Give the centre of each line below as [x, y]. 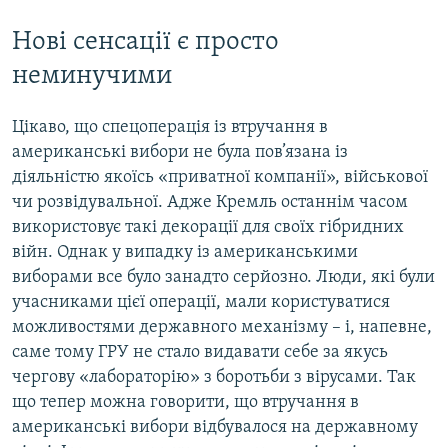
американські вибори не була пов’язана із [180, 152]
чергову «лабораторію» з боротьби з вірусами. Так [214, 377]
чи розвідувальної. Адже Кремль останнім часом [210, 202]
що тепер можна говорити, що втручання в [185, 402]
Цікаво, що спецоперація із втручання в [170, 127]
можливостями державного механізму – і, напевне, [222, 327]
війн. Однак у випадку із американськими [185, 252]
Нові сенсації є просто [145, 43]
